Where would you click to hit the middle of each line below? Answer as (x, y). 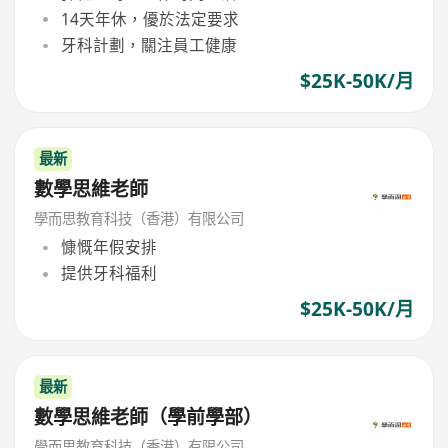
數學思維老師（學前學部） (148, 416)
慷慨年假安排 (108, 247)
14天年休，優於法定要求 (149, 19)
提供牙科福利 (108, 273)
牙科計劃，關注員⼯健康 (148, 45)
